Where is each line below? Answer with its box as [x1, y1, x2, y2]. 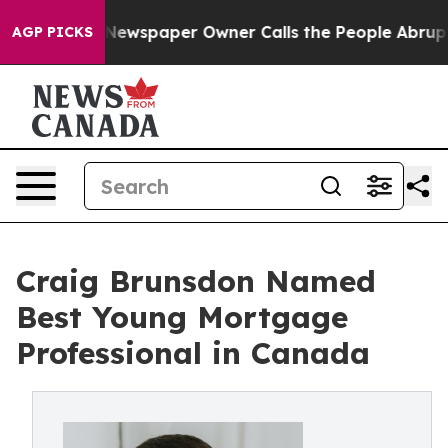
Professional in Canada [16, 334, 370, 372]
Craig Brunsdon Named [16, 262, 376, 300]
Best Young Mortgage [16, 298, 348, 336]
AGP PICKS [12, 23, 93, 41]
